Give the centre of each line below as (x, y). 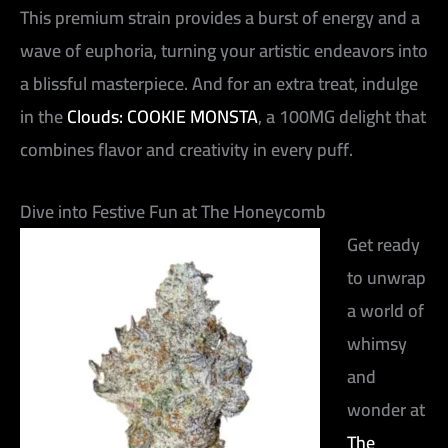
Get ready (383, 244)
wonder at (386, 409)
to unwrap (386, 277)
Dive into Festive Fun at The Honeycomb (173, 211)
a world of (385, 310)
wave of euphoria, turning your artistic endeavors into (224, 51)
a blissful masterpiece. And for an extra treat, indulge (219, 84)
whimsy (377, 343)
